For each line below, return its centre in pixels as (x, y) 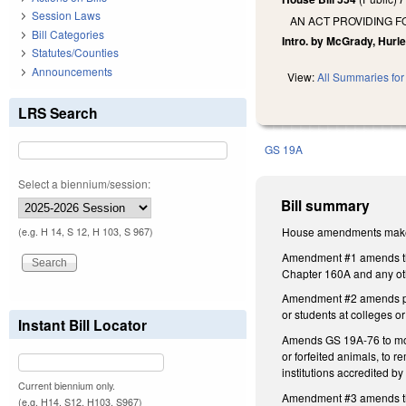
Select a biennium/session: (84, 183)
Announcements (72, 71)
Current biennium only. (67, 385)
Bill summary (326, 206)
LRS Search (58, 112)
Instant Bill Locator (82, 324)
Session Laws (66, 15)
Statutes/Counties (75, 53)
